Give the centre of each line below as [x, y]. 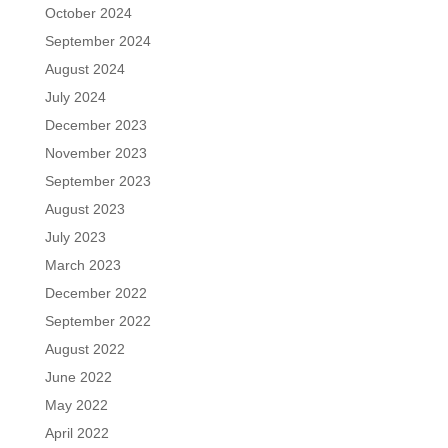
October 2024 [88, 13]
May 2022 [76, 405]
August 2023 [84, 209]
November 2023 [95, 153]
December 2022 [95, 293]
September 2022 [97, 321]
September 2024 [97, 41]
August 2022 [84, 349]
